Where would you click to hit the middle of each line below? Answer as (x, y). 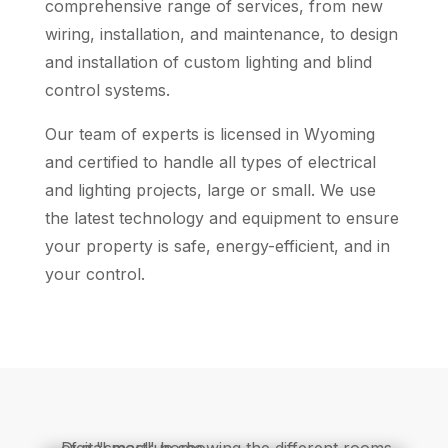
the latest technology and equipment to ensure (221, 218)
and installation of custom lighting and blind (208, 62)
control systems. (107, 90)
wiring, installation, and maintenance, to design (221, 34)
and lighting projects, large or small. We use (210, 190)
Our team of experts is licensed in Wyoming (209, 134)
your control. (94, 274)
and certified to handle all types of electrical (210, 162)
